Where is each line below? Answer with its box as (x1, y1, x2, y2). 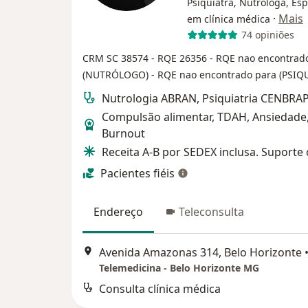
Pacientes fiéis (100, 165, 175, 181)
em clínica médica (187, 12, 270, 25)
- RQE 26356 (151, 51, 210, 65)
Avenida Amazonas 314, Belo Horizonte (99, 245, 302, 261)
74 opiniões (241, 28, 294, 42)
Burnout (102, 125, 145, 141)
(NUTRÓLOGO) (82, 67, 151, 81)
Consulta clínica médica (99, 281, 221, 297)
